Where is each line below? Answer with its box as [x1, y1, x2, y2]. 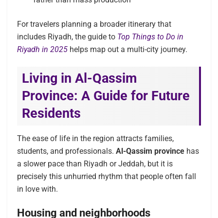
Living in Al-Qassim [22, 71, 137, 87]
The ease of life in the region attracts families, [17, 133, 174, 143]
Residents [22, 106, 81, 122]
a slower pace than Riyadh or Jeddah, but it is [17, 159, 173, 168]
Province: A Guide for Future [22, 88, 190, 104]
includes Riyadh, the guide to [17, 32, 115, 41]
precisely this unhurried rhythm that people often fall [17, 171, 196, 181]
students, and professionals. [17, 146, 116, 156]
